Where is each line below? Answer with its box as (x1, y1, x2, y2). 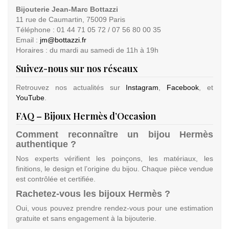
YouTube (16, 94, 44, 102)
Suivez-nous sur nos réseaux (16, 62, 138, 75)
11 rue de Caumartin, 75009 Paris (16, 15, 125, 24)
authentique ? (16, 139, 76, 150)
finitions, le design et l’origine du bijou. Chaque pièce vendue (16, 165, 213, 173)
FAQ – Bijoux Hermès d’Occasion (16, 110, 156, 123)
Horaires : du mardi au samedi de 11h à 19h (16, 46, 158, 55)
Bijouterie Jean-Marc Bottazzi (16, 5, 118, 14)
